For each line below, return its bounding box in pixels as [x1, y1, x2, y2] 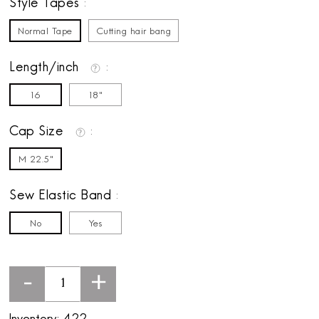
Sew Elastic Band [9, 189, 115, 204]
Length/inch [9, 61, 83, 76]
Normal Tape [18, 26, 73, 38]
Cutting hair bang [95, 26, 172, 38]
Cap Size [9, 125, 68, 140]
